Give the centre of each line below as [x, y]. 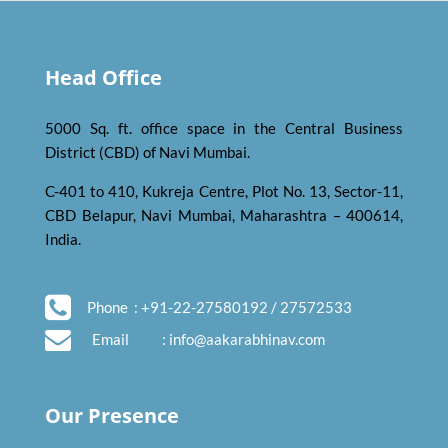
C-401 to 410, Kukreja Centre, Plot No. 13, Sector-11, [224, 190]
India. [63, 238]
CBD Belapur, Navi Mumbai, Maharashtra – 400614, [224, 214]
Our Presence [112, 416]
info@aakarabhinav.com [246, 338]
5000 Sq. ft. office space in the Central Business [224, 127]
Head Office [103, 78]
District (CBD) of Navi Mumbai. [147, 151]
